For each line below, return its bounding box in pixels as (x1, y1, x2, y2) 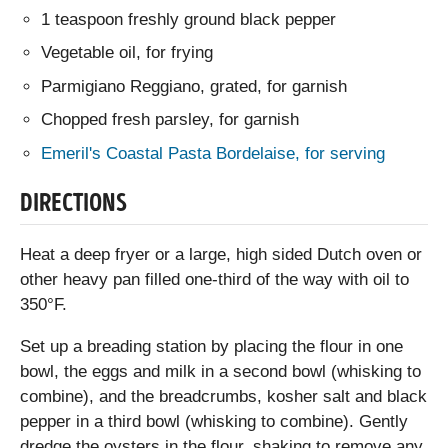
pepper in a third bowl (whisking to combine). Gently (20, 412, 408, 432)
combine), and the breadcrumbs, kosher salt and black (20, 387, 427, 407)
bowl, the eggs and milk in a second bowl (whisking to (20, 362, 421, 382)
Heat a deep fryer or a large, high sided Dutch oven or (20, 245, 422, 265)
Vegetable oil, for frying (41, 43, 214, 63)
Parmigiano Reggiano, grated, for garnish (41, 76, 348, 96)
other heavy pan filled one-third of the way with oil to (20, 270, 409, 290)
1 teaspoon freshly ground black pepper (41, 9, 337, 29)
